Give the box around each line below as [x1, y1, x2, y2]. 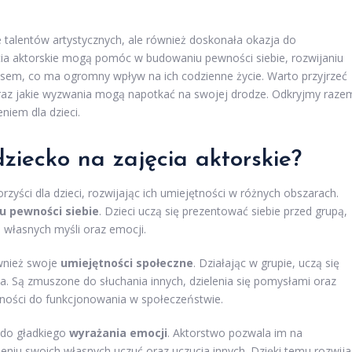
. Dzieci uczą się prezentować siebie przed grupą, [99, 203, 347, 218]
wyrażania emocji [69, 324, 167, 340]
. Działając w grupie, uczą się [193, 255, 339, 270]
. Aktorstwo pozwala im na [167, 324, 302, 340]
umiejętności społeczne [60, 255, 193, 270]
